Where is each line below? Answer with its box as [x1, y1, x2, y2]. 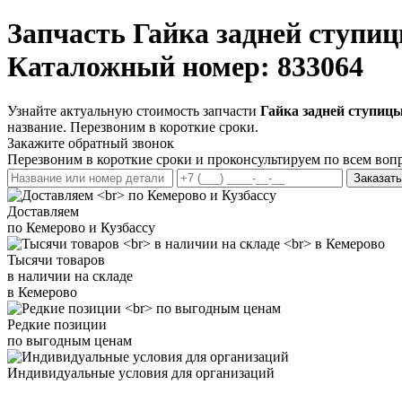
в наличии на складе [7, 267, 133, 284]
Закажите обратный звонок [7, 135, 174, 151]
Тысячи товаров [7, 251, 105, 267]
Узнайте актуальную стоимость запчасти [7, 102, 260, 118]
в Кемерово [7, 284, 77, 300]
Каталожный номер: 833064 [7, 50, 363, 83]
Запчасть [7, 17, 133, 50]
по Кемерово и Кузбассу [7, 219, 155, 235]
